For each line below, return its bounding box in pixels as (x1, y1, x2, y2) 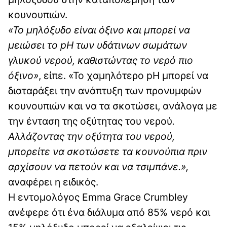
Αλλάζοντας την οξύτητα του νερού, (8, 130, 175, 143)
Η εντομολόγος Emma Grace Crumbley (8, 191, 188, 204)
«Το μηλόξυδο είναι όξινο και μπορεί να (8, 24, 190, 36)
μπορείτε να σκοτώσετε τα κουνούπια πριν (8, 145, 207, 158)
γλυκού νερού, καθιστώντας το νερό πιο (8, 54, 193, 67)
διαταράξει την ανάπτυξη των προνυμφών (8, 85, 202, 97)
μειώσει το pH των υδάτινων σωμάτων (8, 39, 187, 52)
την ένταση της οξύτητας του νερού (8, 115, 172, 128)
